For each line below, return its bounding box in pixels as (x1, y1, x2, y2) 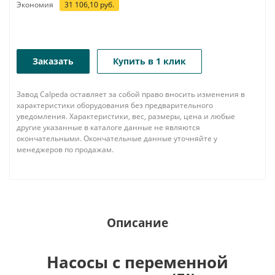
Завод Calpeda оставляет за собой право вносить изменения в (17, 89, 245, 99)
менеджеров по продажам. (17, 144, 114, 155)
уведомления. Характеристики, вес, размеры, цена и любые (17, 111, 235, 122)
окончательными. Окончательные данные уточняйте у (17, 133, 217, 144)
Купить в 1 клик (113, 55, 186, 67)
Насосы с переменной (47, 251, 228, 273)
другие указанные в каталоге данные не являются (17, 122, 200, 133)
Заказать (33, 55, 74, 67)
